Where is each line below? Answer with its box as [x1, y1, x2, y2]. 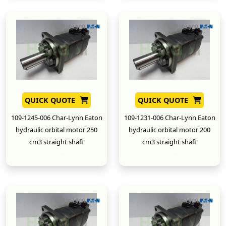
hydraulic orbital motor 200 [129, 125, 210, 134]
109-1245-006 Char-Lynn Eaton [11, 112, 102, 122]
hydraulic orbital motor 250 [16, 125, 97, 134]
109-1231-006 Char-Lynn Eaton [124, 112, 215, 122]
